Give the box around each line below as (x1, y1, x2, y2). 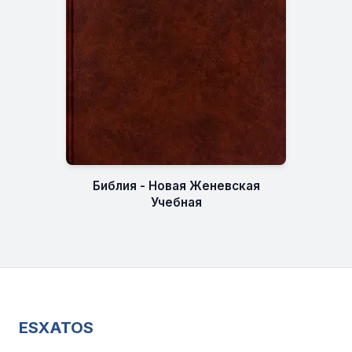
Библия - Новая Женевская (92, 178, 260, 193)
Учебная (150, 194, 202, 210)
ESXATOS (19, 318, 93, 337)
